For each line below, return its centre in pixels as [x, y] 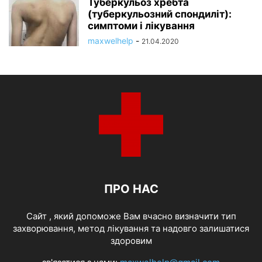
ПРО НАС [131, 189]
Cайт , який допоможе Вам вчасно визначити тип [131, 216]
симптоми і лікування [141, 25]
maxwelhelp [111, 40]
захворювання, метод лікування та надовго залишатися [131, 228]
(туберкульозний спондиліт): [160, 14]
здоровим [131, 240]
